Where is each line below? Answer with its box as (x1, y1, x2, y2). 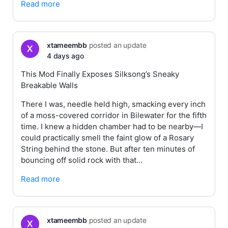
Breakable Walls (21, 80, 78, 90)
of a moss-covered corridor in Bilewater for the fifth (21, 110, 207, 120)
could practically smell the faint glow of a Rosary (21, 133, 194, 142)
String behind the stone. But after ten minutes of (21, 144, 195, 154)
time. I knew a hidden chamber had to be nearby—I (21, 122, 203, 131)
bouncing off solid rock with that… (21, 155, 142, 165)
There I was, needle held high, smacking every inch (21, 99, 206, 109)
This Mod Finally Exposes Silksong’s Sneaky (21, 69, 179, 79)
